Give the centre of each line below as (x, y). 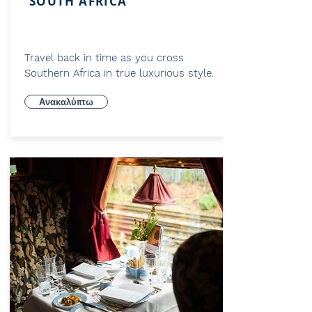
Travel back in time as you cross (104, 58)
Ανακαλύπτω (66, 102)
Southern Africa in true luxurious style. (119, 73)
